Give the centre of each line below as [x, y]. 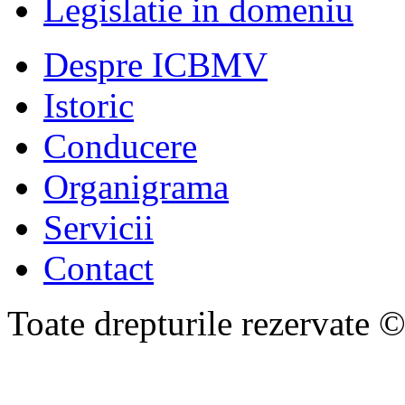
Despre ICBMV [155, 64]
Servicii [99, 227]
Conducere [120, 146]
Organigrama [136, 186]
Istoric [89, 105]
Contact [99, 268]
